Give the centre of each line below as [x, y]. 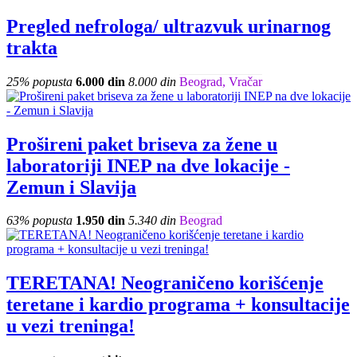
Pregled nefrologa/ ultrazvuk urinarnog [169, 26]
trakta [32, 47]
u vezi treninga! [71, 326]
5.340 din [152, 221]
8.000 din [152, 81]
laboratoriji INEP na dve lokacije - [148, 165]
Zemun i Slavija [71, 187]
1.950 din [100, 221]
